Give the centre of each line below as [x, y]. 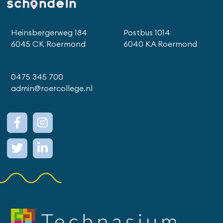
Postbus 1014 [147, 33]
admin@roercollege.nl [52, 89]
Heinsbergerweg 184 [49, 33]
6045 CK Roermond [48, 45]
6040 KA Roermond [161, 45]
